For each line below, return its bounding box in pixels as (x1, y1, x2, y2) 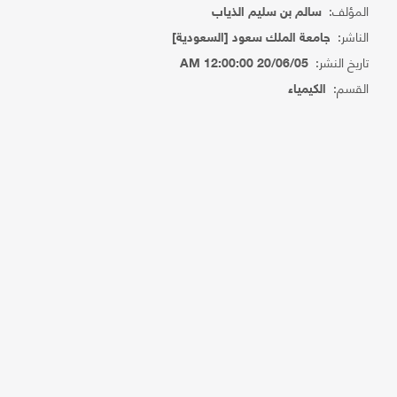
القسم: (326, 76, 370, 98)
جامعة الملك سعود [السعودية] (172, 31, 331, 46)
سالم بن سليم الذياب (212, 5, 323, 20)
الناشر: (331, 25, 370, 47)
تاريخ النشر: (308, 51, 370, 73)
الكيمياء (288, 82, 327, 97)
